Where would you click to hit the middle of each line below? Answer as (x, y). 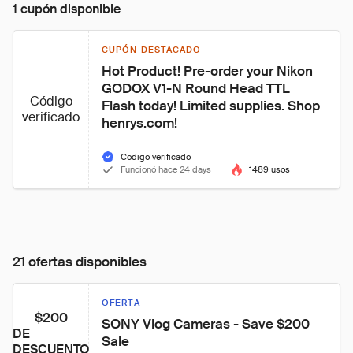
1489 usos (269, 169)
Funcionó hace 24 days (166, 169)
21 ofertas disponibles (80, 262)
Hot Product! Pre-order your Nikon (209, 71)
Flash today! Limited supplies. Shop (212, 106)
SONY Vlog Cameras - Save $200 (207, 324)
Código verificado (156, 157)
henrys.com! (139, 123)
